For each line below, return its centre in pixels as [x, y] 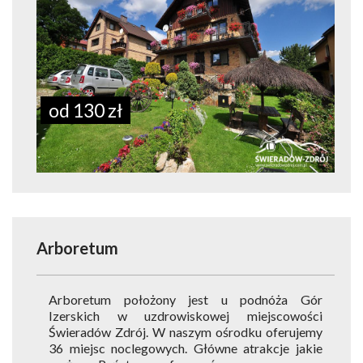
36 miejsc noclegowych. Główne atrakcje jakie [186, 348]
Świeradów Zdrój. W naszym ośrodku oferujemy [186, 332]
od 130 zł [85, 110]
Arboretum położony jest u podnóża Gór [186, 299]
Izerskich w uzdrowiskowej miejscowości [186, 316]
